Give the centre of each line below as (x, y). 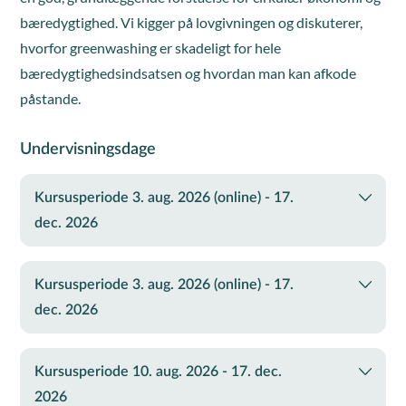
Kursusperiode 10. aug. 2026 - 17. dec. (159, 372)
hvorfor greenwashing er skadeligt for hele (151, 48)
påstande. (51, 98)
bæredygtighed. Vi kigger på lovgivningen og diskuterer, (192, 22)
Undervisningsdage (88, 150)
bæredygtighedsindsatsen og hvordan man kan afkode (188, 73)
